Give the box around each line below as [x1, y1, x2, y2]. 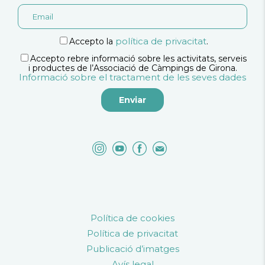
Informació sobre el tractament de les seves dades [19, 72, 246, 83]
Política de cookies [91, 212, 174, 224]
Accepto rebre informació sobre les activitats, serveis [30, 53, 247, 64]
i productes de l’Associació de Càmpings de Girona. [28, 63, 237, 74]
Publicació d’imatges [86, 243, 179, 255]
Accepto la [69, 36, 115, 47]
